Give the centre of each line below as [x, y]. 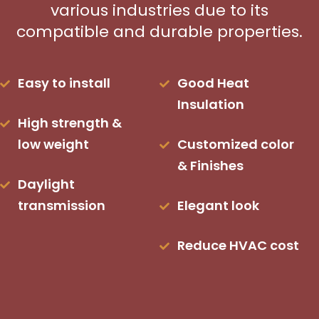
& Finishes [210, 166]
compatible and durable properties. [159, 32]
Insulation [211, 105]
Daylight [46, 184]
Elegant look [218, 206]
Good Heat [213, 83]
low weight [53, 145]
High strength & [70, 123]
